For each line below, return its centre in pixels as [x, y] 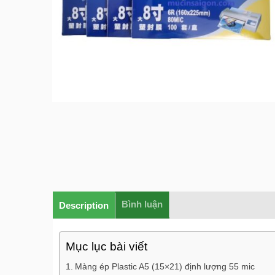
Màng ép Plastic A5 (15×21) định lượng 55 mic [165, 267]
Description [84, 206]
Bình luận [142, 204]
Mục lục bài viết [107, 247]
